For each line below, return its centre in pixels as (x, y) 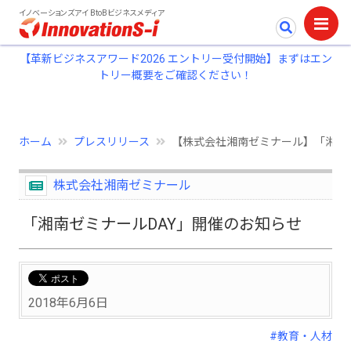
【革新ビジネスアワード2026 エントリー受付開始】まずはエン (175, 59)
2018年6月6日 (68, 302)
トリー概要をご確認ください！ (175, 75)
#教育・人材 (301, 336)
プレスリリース (112, 142)
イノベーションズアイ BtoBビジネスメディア (92, 13)
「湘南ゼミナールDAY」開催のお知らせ (162, 224)
